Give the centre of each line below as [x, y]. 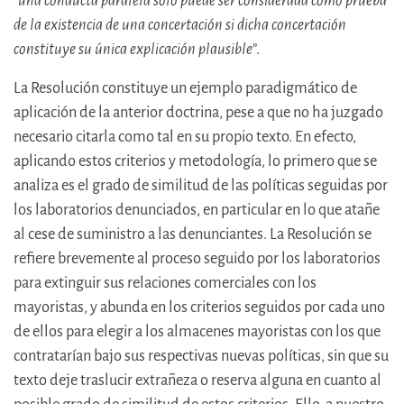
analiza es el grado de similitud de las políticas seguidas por [201, 186]
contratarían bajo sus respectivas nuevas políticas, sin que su [201, 356]
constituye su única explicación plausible [133, 50]
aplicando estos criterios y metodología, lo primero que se [195, 161]
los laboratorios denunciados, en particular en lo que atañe [197, 210]
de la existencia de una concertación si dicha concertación [180, 25]
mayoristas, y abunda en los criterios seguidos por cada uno [199, 308]
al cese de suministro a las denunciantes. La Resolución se [193, 234]
